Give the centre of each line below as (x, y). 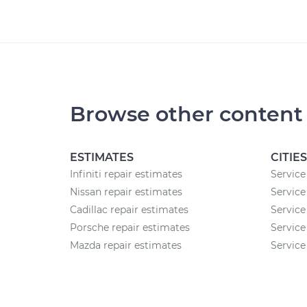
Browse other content (186, 114)
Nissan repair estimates (126, 192)
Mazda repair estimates (126, 245)
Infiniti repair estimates (126, 174)
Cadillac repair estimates (129, 210)
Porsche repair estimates (130, 228)
